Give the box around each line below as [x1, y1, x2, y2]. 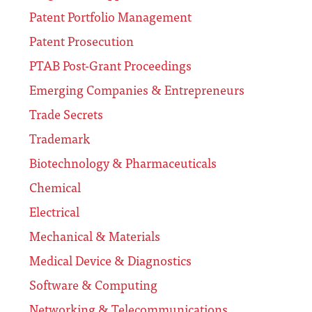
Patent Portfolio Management [29, 6, 192, 27]
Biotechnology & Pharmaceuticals [29, 153, 217, 173]
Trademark [29, 128, 90, 149]
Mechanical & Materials [29, 226, 160, 247]
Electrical [29, 201, 79, 222]
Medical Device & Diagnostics [29, 250, 192, 271]
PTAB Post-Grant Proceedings [29, 55, 192, 76]
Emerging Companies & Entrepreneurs [29, 79, 244, 100]
